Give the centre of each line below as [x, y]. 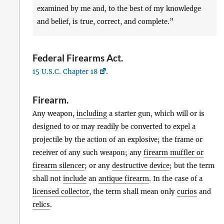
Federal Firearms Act [77, 58]
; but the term [192, 166]
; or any [98, 166]
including [92, 114]
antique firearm [124, 179]
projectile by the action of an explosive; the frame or [117, 140]
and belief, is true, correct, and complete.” [105, 22]
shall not [48, 179]
